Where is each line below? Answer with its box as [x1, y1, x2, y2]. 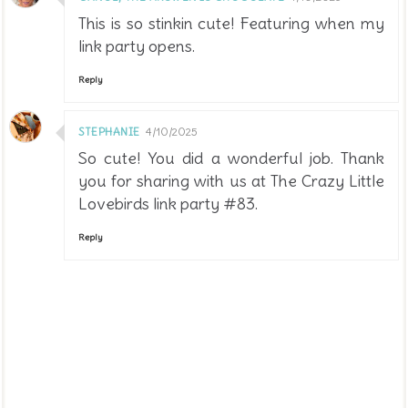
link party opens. [78, 36, 195, 57]
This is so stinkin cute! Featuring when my [78, 13, 384, 35]
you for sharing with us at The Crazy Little [78, 170, 384, 192]
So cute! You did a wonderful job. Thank [78, 148, 384, 169]
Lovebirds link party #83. [78, 193, 258, 215]
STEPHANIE [78, 125, 140, 139]
